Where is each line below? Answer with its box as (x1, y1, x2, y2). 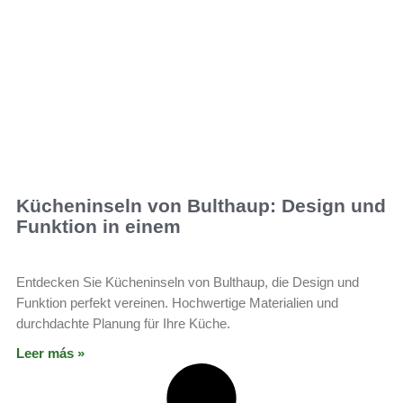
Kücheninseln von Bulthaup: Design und (16, 195, 386, 217)
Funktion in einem (16, 216, 181, 237)
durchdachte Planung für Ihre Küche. (16, 316, 230, 332)
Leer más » (16, 345, 85, 362)
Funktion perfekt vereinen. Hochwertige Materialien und (16, 295, 338, 311)
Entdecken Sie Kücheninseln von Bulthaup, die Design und (16, 274, 359, 291)
